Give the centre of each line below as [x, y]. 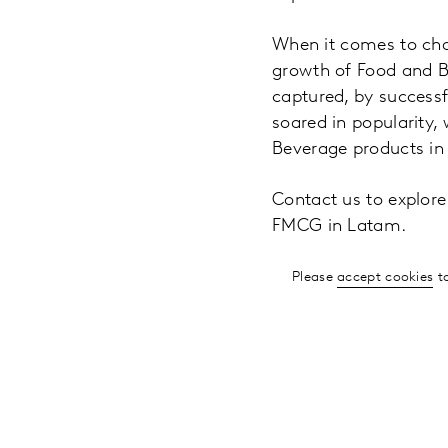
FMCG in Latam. [339, 227]
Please [315, 278]
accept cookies [385, 278]
